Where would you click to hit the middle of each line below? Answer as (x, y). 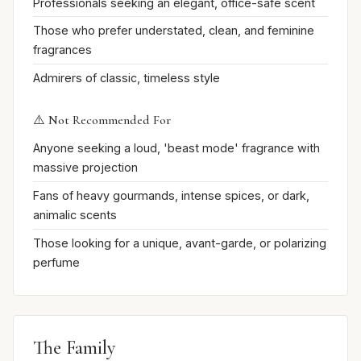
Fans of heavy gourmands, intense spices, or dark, (171, 196)
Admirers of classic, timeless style (127, 77)
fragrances (62, 50)
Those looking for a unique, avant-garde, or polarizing (180, 243)
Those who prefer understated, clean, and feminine (174, 31)
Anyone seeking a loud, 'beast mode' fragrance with (176, 148)
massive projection (85, 168)
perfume (56, 262)
